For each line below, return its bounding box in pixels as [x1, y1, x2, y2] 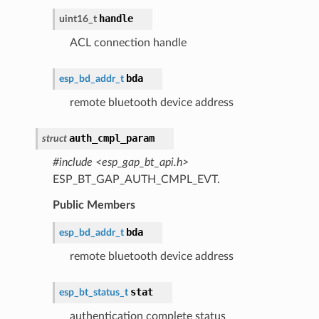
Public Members [52, 199, 135, 211]
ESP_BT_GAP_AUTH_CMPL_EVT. [52, 173, 220, 185]
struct [41, 132, 67, 144]
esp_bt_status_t [58, 286, 128, 298]
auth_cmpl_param [68, 132, 155, 144]
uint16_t [58, 13, 97, 24]
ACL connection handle [69, 36, 187, 48]
